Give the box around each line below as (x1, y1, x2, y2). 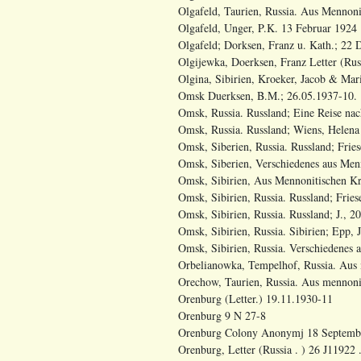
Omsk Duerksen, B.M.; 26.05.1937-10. (178, 88, 357, 104)
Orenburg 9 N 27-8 (178, 308, 266, 324)
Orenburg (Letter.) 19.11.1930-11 (178, 291, 333, 307)
